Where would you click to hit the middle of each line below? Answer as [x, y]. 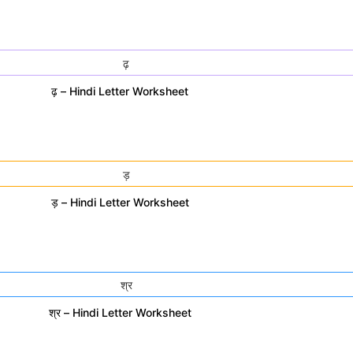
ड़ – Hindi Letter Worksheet [120, 202]
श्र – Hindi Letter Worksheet [120, 313]
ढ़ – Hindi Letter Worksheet [120, 91]
